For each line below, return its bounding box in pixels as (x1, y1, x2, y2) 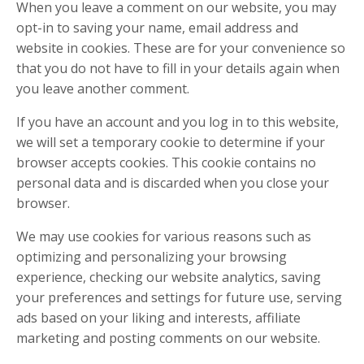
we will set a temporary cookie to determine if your (16, 133, 325, 151)
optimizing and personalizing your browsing (16, 248, 287, 266)
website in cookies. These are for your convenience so (16, 39, 345, 57)
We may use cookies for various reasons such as (16, 227, 311, 245)
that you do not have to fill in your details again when (16, 59, 340, 77)
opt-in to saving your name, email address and (16, 19, 298, 37)
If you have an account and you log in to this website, (16, 113, 339, 131)
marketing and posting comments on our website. (16, 329, 320, 347)
